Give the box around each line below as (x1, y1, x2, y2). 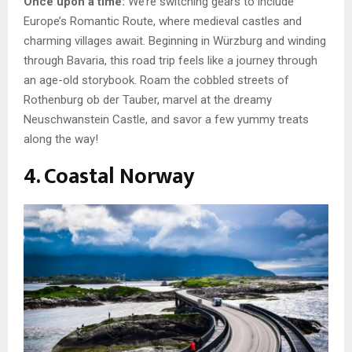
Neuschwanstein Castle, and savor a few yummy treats (24, 112, 309, 127)
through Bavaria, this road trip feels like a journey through (24, 53, 317, 68)
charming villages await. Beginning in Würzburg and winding (24, 34, 326, 49)
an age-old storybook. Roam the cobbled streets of (24, 73, 289, 88)
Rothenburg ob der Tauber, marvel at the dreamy (24, 93, 272, 108)
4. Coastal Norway (24, 158, 195, 196)
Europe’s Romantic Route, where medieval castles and (24, 14, 302, 29)
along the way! (24, 132, 98, 147)
